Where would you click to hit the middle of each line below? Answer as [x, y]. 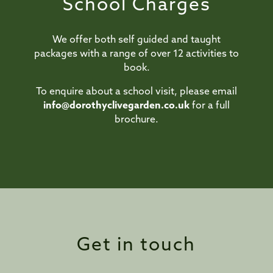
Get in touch [136, 246]
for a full [210, 106]
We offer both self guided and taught [136, 41]
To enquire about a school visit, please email [136, 92]
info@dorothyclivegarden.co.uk [116, 106]
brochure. [136, 120]
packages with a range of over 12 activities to [136, 55]
